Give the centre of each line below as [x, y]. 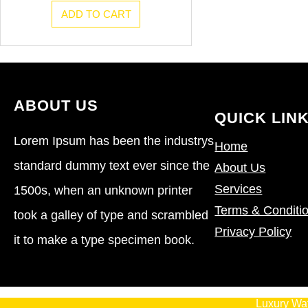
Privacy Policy [253, 232]
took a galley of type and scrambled [111, 215]
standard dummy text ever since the [112, 165]
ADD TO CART [96, 14]
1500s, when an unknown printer [103, 190]
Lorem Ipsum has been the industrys [114, 141]
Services [239, 189]
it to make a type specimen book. [104, 240]
